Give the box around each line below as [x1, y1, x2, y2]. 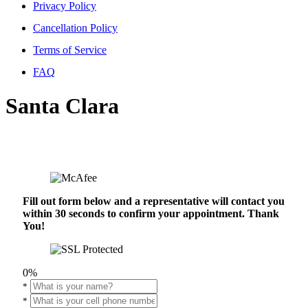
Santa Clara [5, 93, 119, 118]
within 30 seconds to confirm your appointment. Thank [23, 208, 279, 220]
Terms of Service [33, 44, 107, 56]
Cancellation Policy [33, 22, 118, 34]
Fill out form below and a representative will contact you [23, 195, 285, 208]
